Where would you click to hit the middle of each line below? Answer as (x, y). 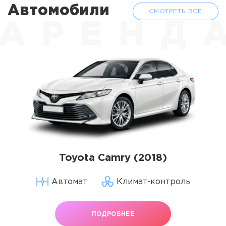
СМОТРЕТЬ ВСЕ (176, 11)
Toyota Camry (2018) (113, 158)
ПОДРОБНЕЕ (113, 214)
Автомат (69, 182)
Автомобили (59, 11)
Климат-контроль (153, 182)
